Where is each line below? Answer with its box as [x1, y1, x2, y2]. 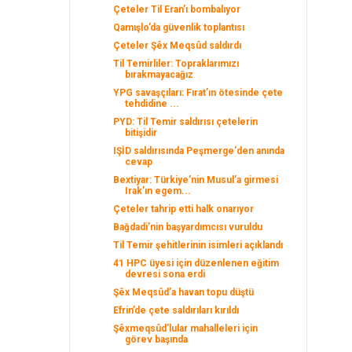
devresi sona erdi [125, 269, 206, 280]
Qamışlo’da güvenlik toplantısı [113, 22, 245, 33]
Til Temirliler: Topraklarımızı [113, 58, 240, 69]
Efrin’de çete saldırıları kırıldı [113, 305, 240, 316]
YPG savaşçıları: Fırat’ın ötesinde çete [113, 87, 284, 98]
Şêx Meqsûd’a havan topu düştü [113, 287, 255, 298]
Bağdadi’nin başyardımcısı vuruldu [113, 222, 263, 233]
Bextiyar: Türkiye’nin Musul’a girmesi [113, 174, 279, 185]
